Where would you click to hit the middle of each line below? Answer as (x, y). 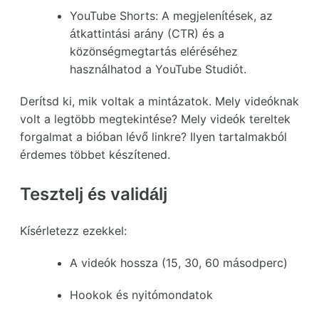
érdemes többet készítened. (95, 154)
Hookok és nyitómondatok (141, 294)
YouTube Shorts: (114, 15)
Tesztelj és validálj (94, 194)
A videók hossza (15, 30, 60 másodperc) (179, 262)
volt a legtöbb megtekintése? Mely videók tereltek (155, 119)
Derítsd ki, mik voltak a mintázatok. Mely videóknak (159, 101)
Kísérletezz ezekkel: (73, 230)
